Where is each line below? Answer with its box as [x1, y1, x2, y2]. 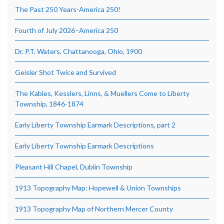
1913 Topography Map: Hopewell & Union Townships [15, 183, 181, 192]
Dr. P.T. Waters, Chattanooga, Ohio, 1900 [15, 46, 142, 55]
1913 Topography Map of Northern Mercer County [15, 204, 173, 213]
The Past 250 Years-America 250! [15, 4, 120, 13]
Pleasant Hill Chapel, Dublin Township [15, 162, 132, 171]
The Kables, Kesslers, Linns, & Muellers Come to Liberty [15, 88, 189, 97]
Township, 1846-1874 [15, 99, 83, 108]
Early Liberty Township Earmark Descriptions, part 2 [15, 120, 175, 129]
